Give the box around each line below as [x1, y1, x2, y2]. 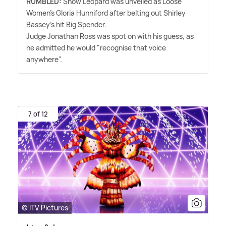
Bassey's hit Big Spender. [26, 19, 106, 29]
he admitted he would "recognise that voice [26, 42, 166, 52]
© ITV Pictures [22, 202, 68, 212]
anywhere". [26, 54, 62, 64]
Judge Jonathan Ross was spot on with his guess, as [26, 31, 194, 41]
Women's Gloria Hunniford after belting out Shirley [26, 8, 186, 18]
